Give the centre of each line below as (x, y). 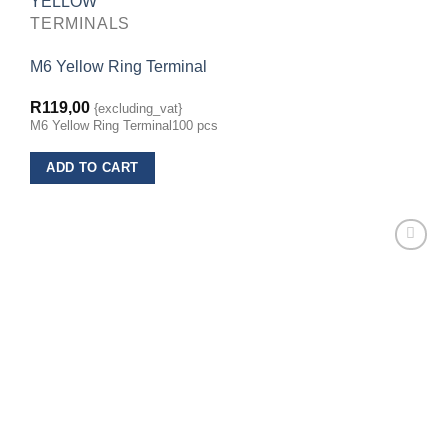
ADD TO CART (92, 168)
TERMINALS (80, 24)
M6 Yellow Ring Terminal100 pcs (124, 125)
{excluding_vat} (138, 108)
